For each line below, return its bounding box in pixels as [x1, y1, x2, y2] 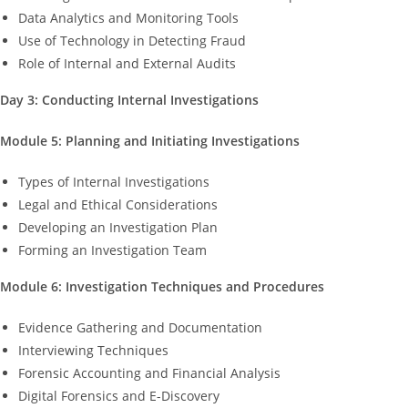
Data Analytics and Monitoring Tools [18, 8, 239, 26]
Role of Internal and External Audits [18, 54, 236, 72]
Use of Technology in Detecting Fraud [18, 31, 246, 49]
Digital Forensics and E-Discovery [18, 386, 219, 404]
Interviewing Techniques [18, 341, 168, 359]
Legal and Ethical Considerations [18, 195, 218, 213]
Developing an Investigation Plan [18, 218, 218, 236]
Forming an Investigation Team [18, 240, 207, 259]
